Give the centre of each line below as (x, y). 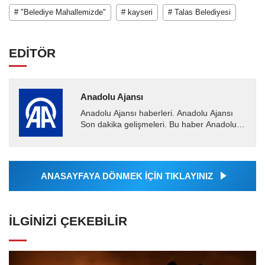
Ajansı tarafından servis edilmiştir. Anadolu (159, 136)
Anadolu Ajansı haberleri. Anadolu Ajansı (156, 114)
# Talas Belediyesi (199, 12)
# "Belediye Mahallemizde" (60, 12)
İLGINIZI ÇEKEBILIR (68, 221)
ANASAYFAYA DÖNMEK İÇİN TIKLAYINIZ (127, 176)
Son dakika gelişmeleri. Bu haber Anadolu (158, 125)
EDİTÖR (32, 53)
